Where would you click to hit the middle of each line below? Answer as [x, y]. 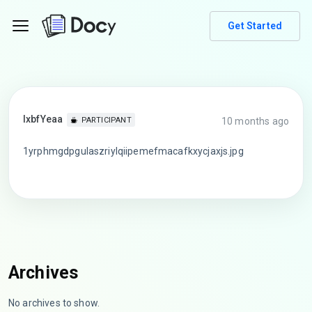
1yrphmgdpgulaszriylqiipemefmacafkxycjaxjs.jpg [133, 151]
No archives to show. [54, 303]
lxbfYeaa [43, 119]
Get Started [255, 25]
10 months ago [255, 121]
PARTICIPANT [106, 120]
